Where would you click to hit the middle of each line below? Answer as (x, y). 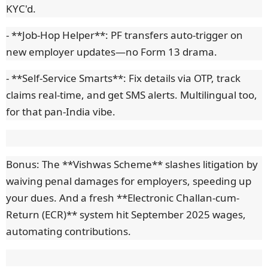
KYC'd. (21, 9)
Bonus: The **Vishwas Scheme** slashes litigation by (132, 165)
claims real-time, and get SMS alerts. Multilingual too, (132, 95)
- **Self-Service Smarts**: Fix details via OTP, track (123, 78)
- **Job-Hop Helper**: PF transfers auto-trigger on (124, 35)
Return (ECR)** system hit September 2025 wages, (126, 215)
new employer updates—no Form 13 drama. (112, 52)
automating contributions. (68, 232)
